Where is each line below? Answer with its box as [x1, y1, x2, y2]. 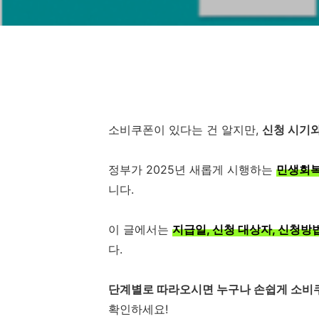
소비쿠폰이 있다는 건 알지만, [108, 122, 262, 137]
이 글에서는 [108, 222, 172, 236]
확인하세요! [108, 302, 168, 316]
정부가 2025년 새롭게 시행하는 [108, 162, 276, 177]
